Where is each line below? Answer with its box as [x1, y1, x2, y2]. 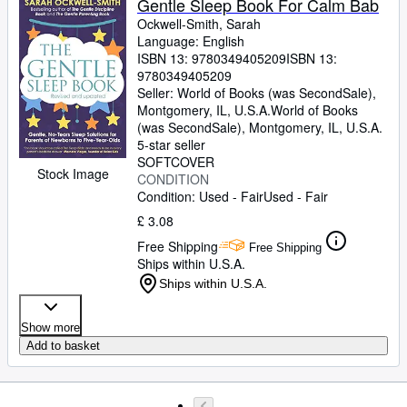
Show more [21, 321, 80, 334]
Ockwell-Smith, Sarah [137, 15, 261, 33]
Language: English [137, 32, 244, 50]
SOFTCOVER [137, 153, 214, 171]
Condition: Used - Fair [137, 187, 263, 205]
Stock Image [36, 164, 109, 183]
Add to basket [26, 339, 100, 352]
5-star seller [137, 135, 205, 154]
